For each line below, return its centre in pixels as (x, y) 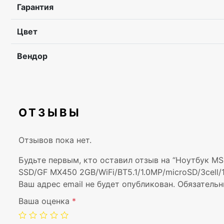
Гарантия (35, 7)
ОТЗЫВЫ (50, 112)
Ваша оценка (45, 201)
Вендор (32, 56)
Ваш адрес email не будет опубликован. (97, 184)
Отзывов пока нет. (55, 140)
